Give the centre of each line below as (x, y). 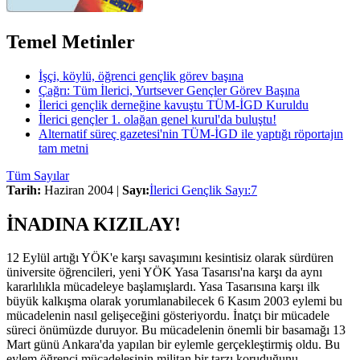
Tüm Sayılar (38, 175)
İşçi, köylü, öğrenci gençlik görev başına (141, 76)
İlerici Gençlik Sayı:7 (203, 190)
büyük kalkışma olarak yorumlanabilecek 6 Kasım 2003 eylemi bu (174, 301)
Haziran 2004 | (82, 190)
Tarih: (24, 190)
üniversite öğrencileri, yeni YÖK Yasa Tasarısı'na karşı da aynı (164, 272)
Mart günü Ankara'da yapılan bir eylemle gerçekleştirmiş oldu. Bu (173, 345)
